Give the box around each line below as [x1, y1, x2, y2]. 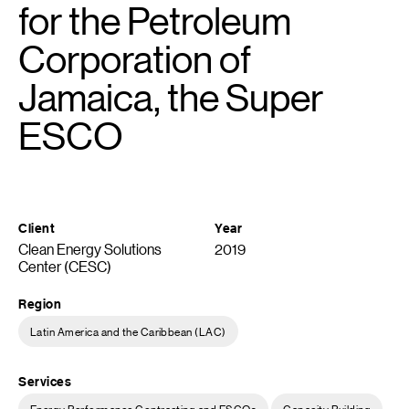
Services [18, 372, 72, 390]
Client [18, 219, 56, 236]
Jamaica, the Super [18, 76, 323, 120]
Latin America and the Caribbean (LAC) [30, 323, 226, 339]
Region [18, 295, 62, 312]
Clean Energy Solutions [18, 239, 162, 258]
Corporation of [18, 37, 251, 81]
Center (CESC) [18, 257, 111, 276]
